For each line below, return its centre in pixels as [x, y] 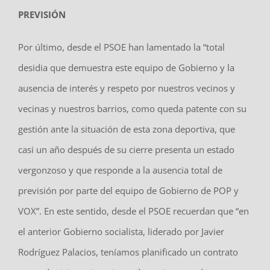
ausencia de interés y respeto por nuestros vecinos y [126, 88]
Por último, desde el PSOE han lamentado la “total [121, 47]
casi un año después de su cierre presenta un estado [126, 149]
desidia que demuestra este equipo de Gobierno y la [126, 67]
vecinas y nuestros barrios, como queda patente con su [132, 108]
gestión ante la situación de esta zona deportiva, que [126, 129]
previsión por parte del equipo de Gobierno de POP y [128, 190]
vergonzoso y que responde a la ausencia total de [120, 170]
